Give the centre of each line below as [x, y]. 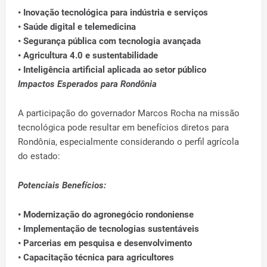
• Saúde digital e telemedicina [77, 27]
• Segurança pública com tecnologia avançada [109, 41]
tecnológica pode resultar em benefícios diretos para [123, 127]
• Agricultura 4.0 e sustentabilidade [88, 55]
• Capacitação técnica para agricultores [96, 257]
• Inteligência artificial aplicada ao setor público [112, 69]
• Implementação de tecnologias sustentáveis [108, 229]
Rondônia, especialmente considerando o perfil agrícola [128, 142]
